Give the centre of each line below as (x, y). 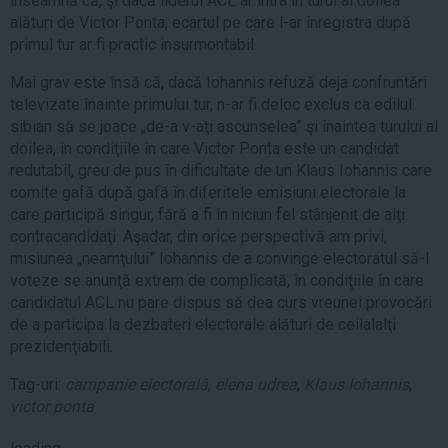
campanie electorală (136, 385)
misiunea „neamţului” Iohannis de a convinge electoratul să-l (219, 259)
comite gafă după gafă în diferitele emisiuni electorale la (208, 193)
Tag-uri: (37, 385)
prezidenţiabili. (61, 347)
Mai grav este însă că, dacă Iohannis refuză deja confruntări (218, 83)
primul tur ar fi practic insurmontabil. (133, 45)
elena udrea (256, 385)
